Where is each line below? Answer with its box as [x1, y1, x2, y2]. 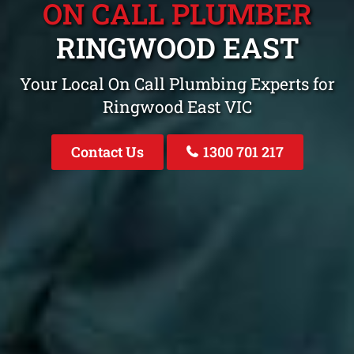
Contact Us [70, 142, 144, 162]
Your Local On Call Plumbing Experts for [19, 73, 335, 96]
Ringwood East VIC [102, 96, 252, 119]
